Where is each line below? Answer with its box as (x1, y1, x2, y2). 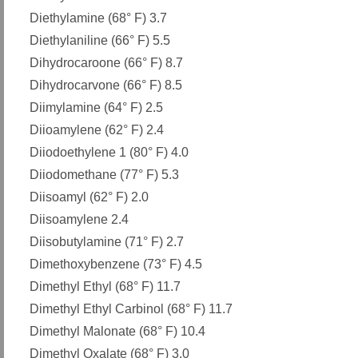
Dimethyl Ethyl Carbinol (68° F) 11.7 (30, 302, 233, 316)
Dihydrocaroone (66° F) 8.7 (30, 56, 183, 70)
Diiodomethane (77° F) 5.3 (30, 168, 179, 182)
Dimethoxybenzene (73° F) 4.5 (30, 257, 202, 272)
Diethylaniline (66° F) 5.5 (30, 34, 170, 48)
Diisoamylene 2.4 (30, 213, 129, 227)
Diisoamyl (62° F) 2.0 (30, 190, 149, 205)
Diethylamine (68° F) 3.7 (30, 11, 167, 26)
